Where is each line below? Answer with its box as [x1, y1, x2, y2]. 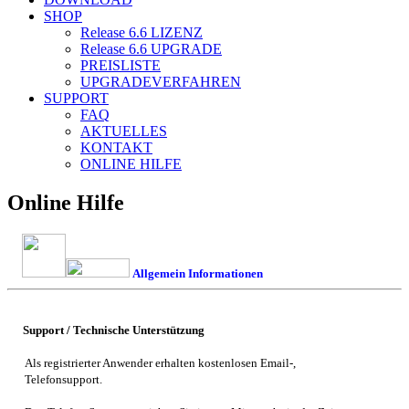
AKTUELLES [80, 122, 167, 139]
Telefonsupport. [24, 372, 102, 386]
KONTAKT [80, 139, 152, 155]
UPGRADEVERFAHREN [80, 73, 241, 89]
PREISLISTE [80, 57, 161, 73]
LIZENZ [147, 24, 203, 40]
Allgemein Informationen [132, 266, 263, 280]
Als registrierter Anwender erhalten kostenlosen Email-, [24, 355, 296, 370]
